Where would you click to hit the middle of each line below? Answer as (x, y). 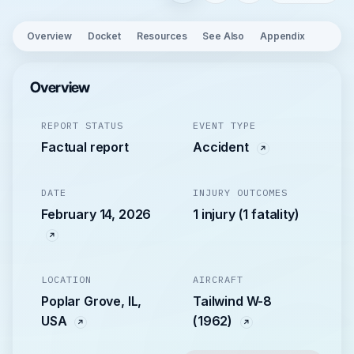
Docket (104, 36)
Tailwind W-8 (233, 301)
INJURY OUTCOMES (240, 192)
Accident (222, 147)
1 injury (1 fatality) (246, 214)
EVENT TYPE (224, 125)
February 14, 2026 (96, 214)
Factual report (85, 147)
